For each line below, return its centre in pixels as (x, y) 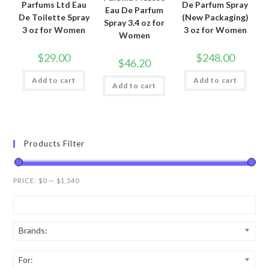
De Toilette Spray (54, 17)
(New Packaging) (215, 17)
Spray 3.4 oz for (134, 23)
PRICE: (26, 180)
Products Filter (55, 143)
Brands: (33, 230)
